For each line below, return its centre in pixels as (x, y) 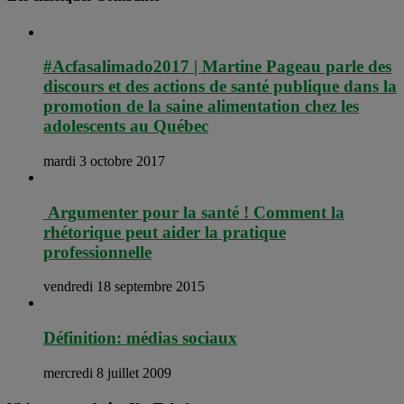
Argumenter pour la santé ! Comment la (194, 212)
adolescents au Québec (126, 126)
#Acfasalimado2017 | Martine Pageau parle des (217, 67)
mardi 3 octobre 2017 (104, 161)
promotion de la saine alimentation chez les (201, 106)
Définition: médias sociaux (140, 338)
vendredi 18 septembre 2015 (124, 287)
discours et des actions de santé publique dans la (220, 87)
